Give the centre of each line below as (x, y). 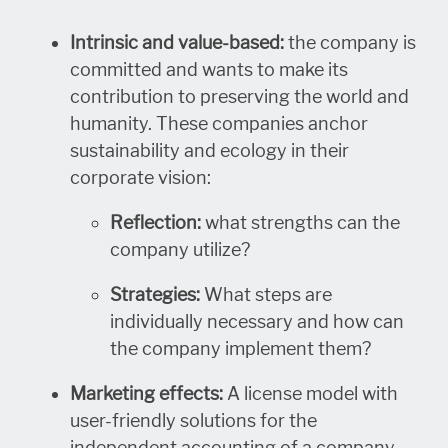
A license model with (312, 393)
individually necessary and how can (257, 321)
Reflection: (157, 222)
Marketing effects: (148, 393)
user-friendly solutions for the (193, 420)
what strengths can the (302, 222)
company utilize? (180, 249)
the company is (352, 42)
